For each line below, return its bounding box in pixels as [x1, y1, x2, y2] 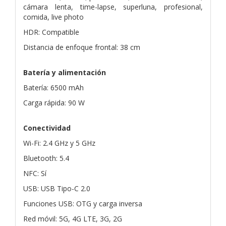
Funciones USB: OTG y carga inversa [23, 198, 142, 208]
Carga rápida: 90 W [23, 97, 85, 107]
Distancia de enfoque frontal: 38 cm [23, 42, 140, 52]
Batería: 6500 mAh [23, 82, 84, 92]
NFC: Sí [23, 168, 46, 178]
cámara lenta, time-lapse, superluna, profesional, [23, 2, 203, 12]
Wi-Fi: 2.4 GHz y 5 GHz [23, 138, 95, 148]
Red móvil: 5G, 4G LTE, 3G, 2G [23, 213, 122, 223]
